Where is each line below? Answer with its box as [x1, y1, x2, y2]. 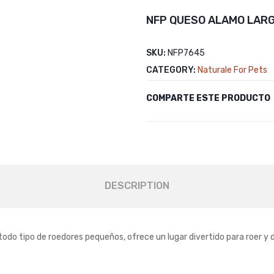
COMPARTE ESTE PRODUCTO [146, 93, 270, 103]
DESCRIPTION [105, 180, 169, 191]
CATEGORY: [146, 65, 198, 75]
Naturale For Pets [198, 65, 267, 75]
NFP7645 [168, 48, 205, 58]
